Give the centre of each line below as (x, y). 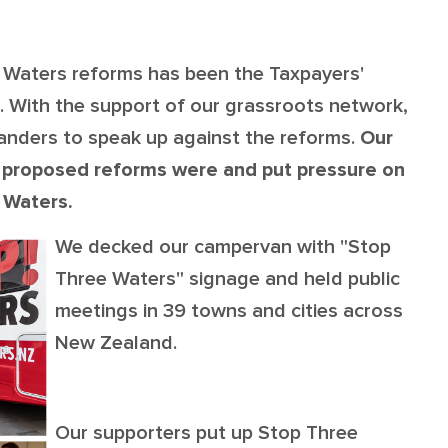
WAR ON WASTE (366, 63)
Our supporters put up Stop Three (206, 433)
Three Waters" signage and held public (227, 279)
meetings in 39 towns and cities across (229, 311)
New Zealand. (118, 343)
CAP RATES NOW (367, 114)
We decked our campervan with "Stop (223, 247)
